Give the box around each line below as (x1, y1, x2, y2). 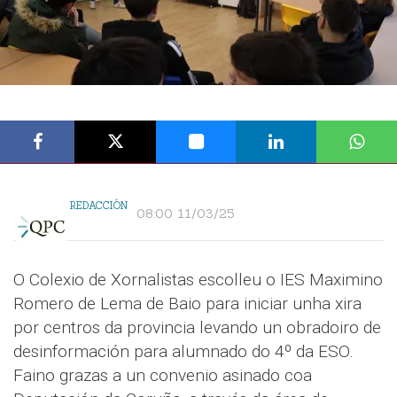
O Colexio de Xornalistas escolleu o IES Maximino (13, 269, 383, 290)
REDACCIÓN (70, 199, 128, 212)
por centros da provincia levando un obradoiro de (13, 317, 381, 338)
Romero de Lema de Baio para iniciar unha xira (13, 293, 362, 314)
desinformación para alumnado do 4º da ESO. (13, 341, 354, 362)
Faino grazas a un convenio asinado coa (13, 365, 312, 385)
